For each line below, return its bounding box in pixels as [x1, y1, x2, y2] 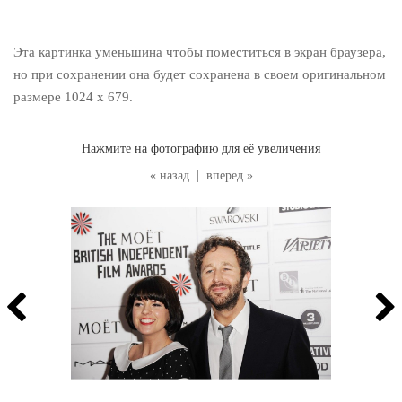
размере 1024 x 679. [13, 90, 133, 104]
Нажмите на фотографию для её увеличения [82, 142, 320, 155]
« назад [149, 169, 189, 182]
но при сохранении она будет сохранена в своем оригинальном [13, 67, 386, 82]
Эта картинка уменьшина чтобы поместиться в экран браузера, [13, 45, 386, 59]
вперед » [205, 169, 253, 182]
